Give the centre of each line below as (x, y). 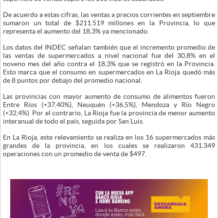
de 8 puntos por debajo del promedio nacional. (73, 80)
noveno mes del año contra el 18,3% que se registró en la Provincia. (109, 64)
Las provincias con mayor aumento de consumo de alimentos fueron (109, 96)
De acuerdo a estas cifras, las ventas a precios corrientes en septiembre (109, 15)
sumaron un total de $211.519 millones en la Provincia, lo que (109, 23)
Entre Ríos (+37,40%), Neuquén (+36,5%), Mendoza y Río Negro (109, 105)
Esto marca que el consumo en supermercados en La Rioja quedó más (109, 72)
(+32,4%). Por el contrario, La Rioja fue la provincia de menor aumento (109, 113)
